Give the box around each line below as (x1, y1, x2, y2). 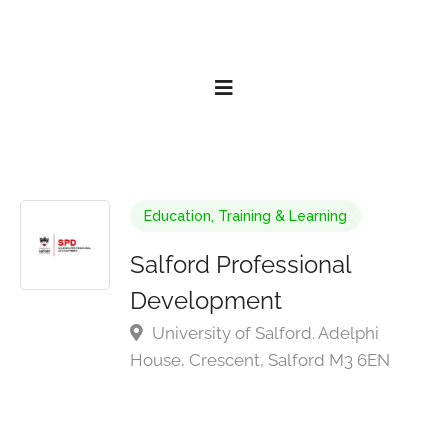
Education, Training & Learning (144, 208, 347, 224)
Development (130, 286, 282, 315)
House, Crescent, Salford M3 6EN (130, 350, 390, 370)
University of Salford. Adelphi (148, 323, 379, 343)
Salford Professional (130, 250, 351, 279)
